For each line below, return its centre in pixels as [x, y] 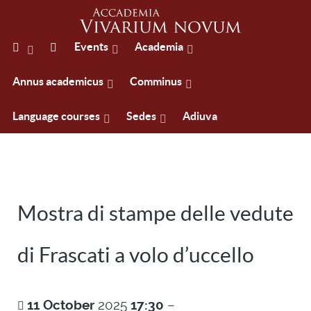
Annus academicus [58, 82]
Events [92, 47]
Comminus [156, 82]
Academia [159, 47]
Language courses [56, 116]
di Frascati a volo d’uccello [136, 255]
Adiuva [200, 116]
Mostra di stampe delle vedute [155, 213]
